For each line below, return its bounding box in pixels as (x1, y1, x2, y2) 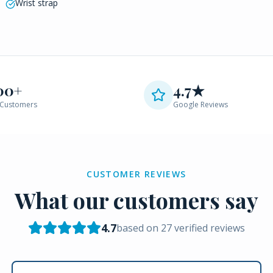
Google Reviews (173, 99, 228, 110)
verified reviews (172, 221, 245, 235)
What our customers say (15, 185, 258, 214)
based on (116, 221, 161, 235)
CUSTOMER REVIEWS (87, 168, 186, 180)
